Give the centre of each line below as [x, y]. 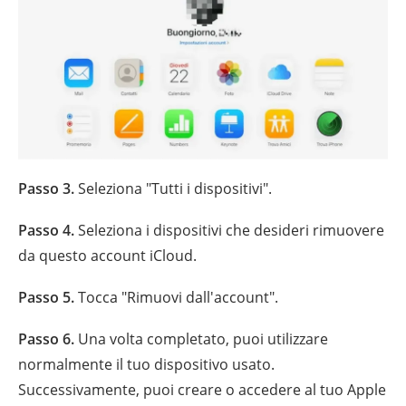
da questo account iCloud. [107, 255]
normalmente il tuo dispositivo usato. [146, 364]
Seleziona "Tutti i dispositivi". [173, 188]
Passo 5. [46, 297]
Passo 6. [46, 338]
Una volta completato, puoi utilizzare [201, 338]
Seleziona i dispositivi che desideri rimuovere [229, 230]
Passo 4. [46, 230]
